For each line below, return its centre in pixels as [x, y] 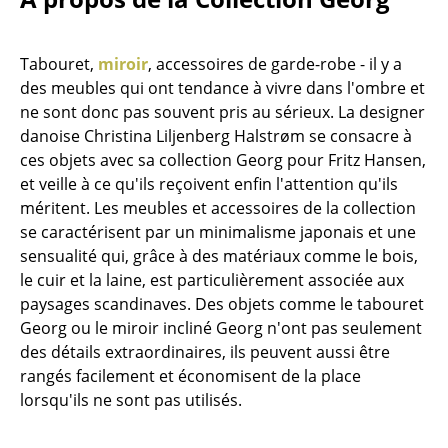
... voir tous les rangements [146, 99]
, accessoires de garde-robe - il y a [275, 63]
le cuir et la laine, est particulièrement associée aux [212, 279]
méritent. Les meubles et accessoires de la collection [218, 207]
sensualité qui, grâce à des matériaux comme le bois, [219, 255]
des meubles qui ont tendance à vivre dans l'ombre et [222, 87]
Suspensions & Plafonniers [145, 187]
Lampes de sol [98, 347]
